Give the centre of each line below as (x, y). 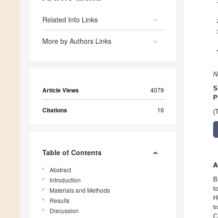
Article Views (61, 90)
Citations (55, 110)
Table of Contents (72, 153)
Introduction (65, 180)
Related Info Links (70, 20)
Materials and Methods (80, 190)
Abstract (60, 170)
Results (60, 200)
